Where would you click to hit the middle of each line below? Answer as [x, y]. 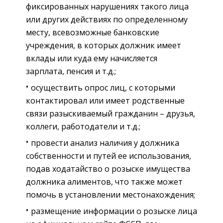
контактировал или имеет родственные [105, 100]
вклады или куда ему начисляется [92, 58]
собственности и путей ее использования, [109, 156]
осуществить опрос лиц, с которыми [103, 87]
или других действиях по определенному [107, 19]
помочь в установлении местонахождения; [111, 194]
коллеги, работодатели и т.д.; [83, 126]
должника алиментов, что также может [104, 181]
